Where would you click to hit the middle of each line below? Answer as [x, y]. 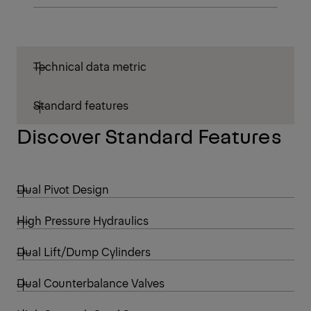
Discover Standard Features [149, 135]
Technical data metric [90, 66]
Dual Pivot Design [63, 188]
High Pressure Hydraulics [83, 220]
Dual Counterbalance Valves [91, 282]
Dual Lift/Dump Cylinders [84, 251]
